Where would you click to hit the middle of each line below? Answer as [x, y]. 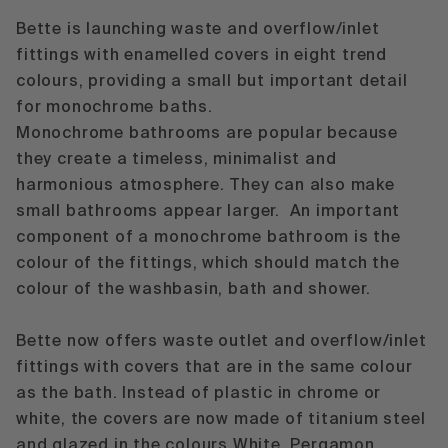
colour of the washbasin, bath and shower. [193, 289]
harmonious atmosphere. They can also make [205, 185]
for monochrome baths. [117, 107]
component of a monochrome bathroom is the [208, 237]
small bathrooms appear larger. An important [208, 211]
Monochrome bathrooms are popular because [207, 133]
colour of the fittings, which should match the [208, 263]
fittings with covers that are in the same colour [214, 367]
